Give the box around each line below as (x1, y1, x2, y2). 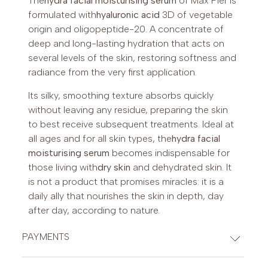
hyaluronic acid (96, 9, 160, 21)
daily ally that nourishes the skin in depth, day (28, 190, 224, 202)
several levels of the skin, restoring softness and (28, 52, 237, 64)
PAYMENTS (22, 231, 70, 243)
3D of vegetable (160, 9, 233, 21)
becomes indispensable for (109, 147, 230, 159)
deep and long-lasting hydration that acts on (28, 38, 225, 50)
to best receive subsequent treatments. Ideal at (28, 118, 234, 130)
